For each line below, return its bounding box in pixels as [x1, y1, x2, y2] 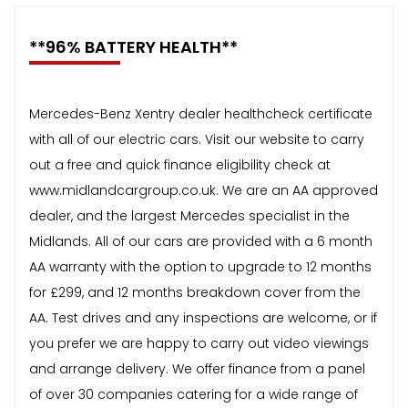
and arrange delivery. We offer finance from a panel [29, 359, 365, 378]
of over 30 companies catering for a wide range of [29, 384, 358, 403]
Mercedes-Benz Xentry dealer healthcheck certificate [29, 104, 372, 123]
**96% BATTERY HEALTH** [29, 35, 238, 58]
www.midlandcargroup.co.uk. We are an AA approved [29, 180, 378, 199]
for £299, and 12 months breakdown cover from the [29, 282, 361, 301]
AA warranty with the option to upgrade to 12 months [29, 257, 372, 276]
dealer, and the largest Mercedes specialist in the [29, 206, 350, 225]
